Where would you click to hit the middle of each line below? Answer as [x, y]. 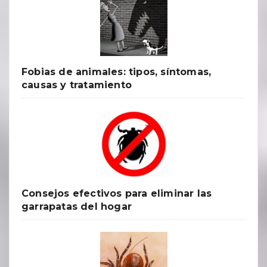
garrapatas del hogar [77, 206]
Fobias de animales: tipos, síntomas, [117, 72]
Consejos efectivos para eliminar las [117, 193]
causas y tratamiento [77, 85]
